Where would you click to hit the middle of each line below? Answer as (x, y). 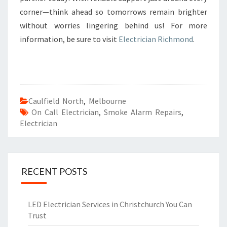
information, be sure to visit (69, 39)
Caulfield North (56, 101)
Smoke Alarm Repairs (143, 112)
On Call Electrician (65, 112)
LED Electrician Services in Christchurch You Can (110, 204)
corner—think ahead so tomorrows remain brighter (113, 12)
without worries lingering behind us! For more (113, 25)
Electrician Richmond (156, 39)
